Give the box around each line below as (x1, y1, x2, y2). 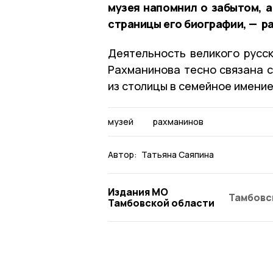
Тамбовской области (108, 196, 214, 210)
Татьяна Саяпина (141, 148, 214, 160)
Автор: (108, 148, 137, 160)
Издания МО (108, 185, 168, 199)
